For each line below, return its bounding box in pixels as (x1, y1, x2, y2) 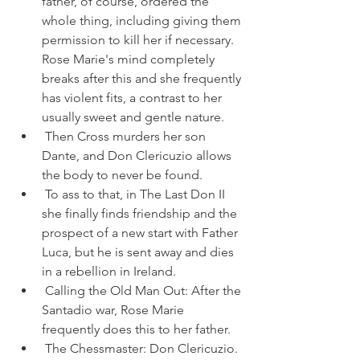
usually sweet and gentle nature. (42, 109, 224, 125)
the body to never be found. (42, 167, 202, 182)
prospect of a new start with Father (42, 225, 238, 240)
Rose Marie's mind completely (42, 51, 215, 67)
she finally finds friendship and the (42, 206, 237, 221)
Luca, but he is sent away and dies (42, 244, 234, 260)
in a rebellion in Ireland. (42, 264, 176, 279)
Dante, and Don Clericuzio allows (42, 148, 231, 163)
